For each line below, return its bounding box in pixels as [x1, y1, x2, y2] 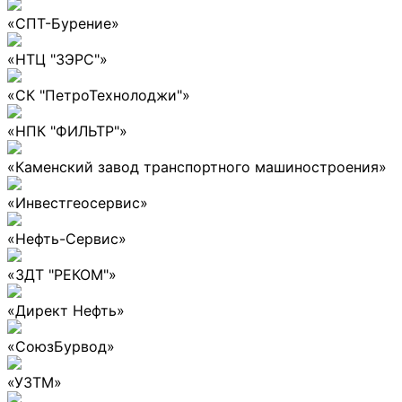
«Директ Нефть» [7, 301, 125, 319]
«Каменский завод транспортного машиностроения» [7, 157, 387, 176]
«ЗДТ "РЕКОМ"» [7, 265, 117, 284]
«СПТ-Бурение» [7, 13, 119, 32]
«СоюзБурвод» [7, 336, 115, 355]
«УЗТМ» [7, 372, 62, 391]
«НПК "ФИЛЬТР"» [7, 121, 127, 140]
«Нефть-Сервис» [7, 229, 127, 248]
